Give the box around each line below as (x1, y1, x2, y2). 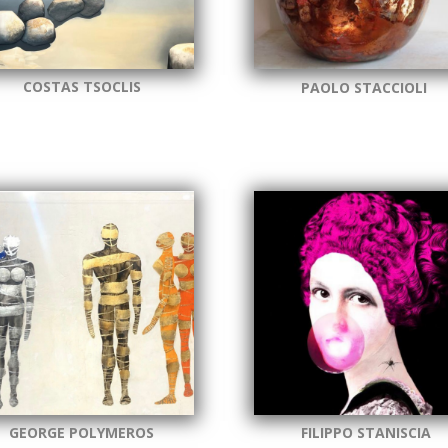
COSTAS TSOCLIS (23, 76, 142, 96)
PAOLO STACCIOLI (300, 77, 427, 97)
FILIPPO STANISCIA (300, 423, 431, 443)
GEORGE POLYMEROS (8, 423, 154, 443)
